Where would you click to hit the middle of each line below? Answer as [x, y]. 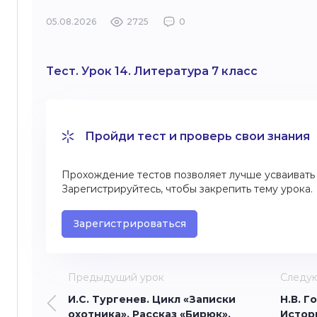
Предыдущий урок [116, 277]
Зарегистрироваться [129, 224]
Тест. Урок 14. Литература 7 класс [152, 71]
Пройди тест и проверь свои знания [197, 136]
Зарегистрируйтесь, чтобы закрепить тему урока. [187, 189]
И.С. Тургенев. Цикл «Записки [152, 299]
